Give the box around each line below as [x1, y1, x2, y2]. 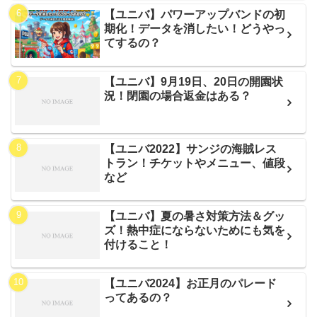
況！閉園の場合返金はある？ [104, 90, 252, 103]
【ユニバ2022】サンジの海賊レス [104, 142, 277, 155]
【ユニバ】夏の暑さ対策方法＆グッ [104, 209, 286, 222]
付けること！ [104, 238, 173, 250]
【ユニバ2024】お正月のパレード [104, 277, 277, 289]
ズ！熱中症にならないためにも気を [104, 224, 286, 236]
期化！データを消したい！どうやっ [104, 22, 286, 35]
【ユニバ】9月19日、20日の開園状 [104, 76, 284, 88]
